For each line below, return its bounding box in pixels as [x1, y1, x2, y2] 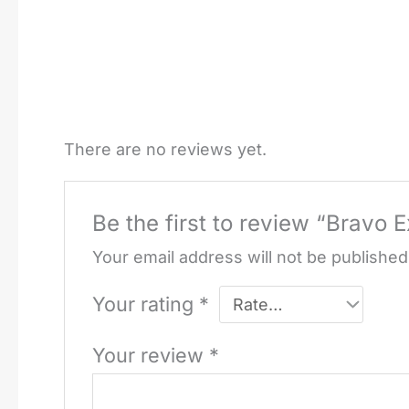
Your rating [92, 291, 200, 316]
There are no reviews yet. [64, 139, 267, 159]
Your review [92, 342, 210, 367]
